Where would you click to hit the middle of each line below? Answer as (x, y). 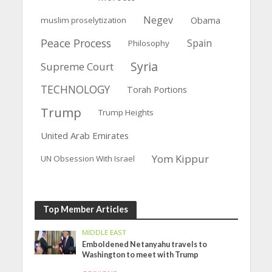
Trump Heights (126, 112)
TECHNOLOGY (75, 89)
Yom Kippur (181, 158)
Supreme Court (77, 66)
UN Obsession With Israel (87, 158)
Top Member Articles (85, 209)
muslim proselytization (83, 20)
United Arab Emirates (84, 135)
